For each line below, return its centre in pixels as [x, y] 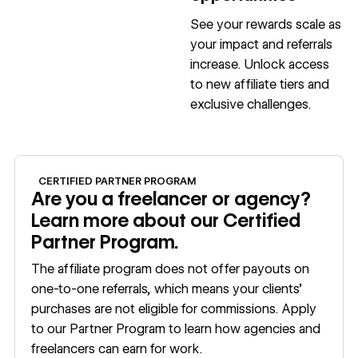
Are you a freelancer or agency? [171, 199]
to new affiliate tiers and [260, 84]
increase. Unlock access [260, 64]
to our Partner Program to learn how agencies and [176, 328]
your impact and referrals [262, 44]
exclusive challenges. [251, 104]
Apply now [47, 165]
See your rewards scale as [266, 24]
